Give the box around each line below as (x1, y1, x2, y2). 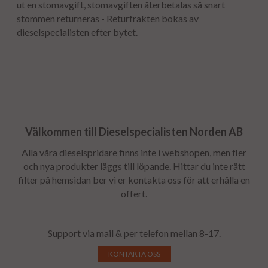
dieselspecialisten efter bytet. (17, 26, 138, 38)
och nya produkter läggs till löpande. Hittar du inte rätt (23, 160, 245, 172)
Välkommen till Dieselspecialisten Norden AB (25, 125, 243, 139)
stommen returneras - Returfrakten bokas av (17, 13, 199, 25)
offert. (121, 188, 147, 200)
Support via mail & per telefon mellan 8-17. (47, 227, 221, 239)
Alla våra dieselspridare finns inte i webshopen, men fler (22, 147, 246, 159)
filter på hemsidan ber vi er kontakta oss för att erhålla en (18, 174, 250, 186)
